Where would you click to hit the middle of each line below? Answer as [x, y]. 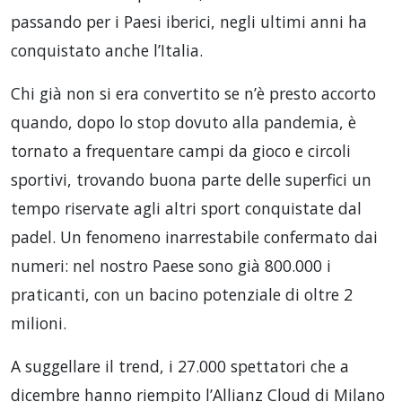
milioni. [39, 323]
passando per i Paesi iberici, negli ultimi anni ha [189, 22]
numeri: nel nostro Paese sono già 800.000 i [171, 266]
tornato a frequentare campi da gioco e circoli [181, 151]
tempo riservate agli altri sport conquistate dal [186, 208]
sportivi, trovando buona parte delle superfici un [191, 179]
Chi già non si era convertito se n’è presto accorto [193, 93]
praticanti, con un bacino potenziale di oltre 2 [182, 294]
